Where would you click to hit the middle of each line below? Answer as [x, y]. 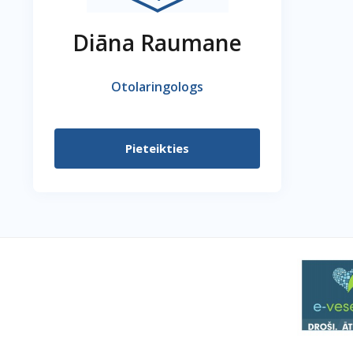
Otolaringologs [157, 87]
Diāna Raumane [157, 43]
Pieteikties [157, 148]
